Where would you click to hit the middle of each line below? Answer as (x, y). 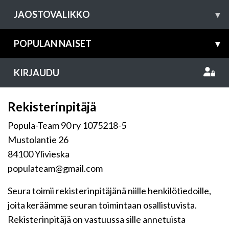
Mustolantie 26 (38, 140)
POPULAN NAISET (53, 43)
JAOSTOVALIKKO (52, 14)
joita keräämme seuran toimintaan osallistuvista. (102, 205)
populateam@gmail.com (55, 168)
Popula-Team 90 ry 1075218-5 (67, 125)
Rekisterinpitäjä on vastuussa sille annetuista (97, 219)
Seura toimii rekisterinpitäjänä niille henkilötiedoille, (109, 191)
